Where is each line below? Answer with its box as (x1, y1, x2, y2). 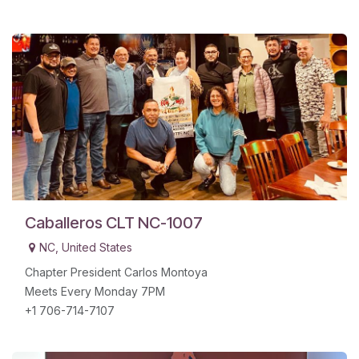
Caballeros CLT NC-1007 (25, 213, 203, 233)
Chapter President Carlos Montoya (25, 265, 208, 280)
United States (62, 240, 132, 255)
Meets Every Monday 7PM (25, 284, 165, 299)
